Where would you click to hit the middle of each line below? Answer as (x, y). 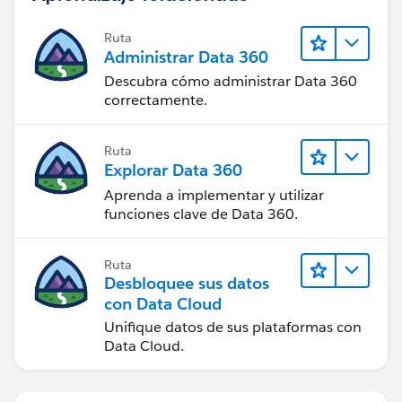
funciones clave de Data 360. (201, 214)
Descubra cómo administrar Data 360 (231, 82)
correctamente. (156, 100)
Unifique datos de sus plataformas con (233, 327)
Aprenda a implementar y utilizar (214, 195)
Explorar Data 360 (173, 170)
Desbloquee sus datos (187, 283)
